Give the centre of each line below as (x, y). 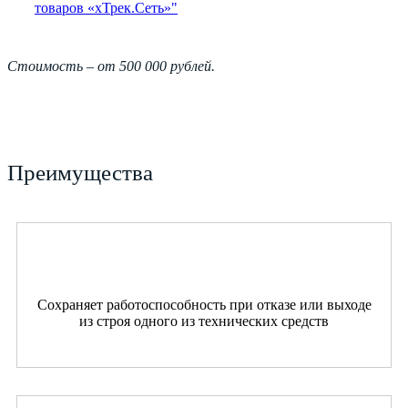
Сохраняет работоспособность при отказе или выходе (204, 304)
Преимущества (80, 172)
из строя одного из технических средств (204, 321)
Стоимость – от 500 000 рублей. (111, 66)
